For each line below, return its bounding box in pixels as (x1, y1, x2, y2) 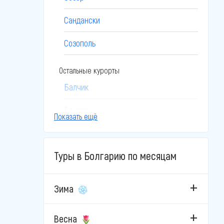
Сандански (64, 14, 100, 25)
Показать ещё (54, 111, 97, 121)
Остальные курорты (59, 65, 119, 75)
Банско (64, 104, 88, 115)
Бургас (64, 150, 87, 161)
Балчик (64, 81, 88, 92)
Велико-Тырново (64, 196, 120, 207)
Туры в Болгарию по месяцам (54, 149, 176, 162)
